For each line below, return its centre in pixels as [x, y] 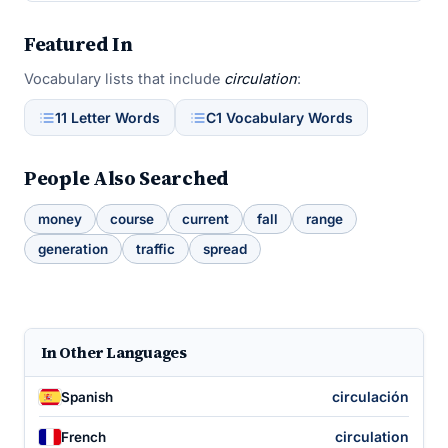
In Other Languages [114, 352]
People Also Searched [126, 178]
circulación [370, 396]
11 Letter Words [107, 117]
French [83, 436]
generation [73, 249]
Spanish [87, 396]
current [205, 219]
